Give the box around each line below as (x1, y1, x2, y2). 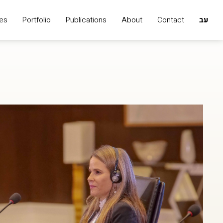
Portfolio (22, 14, 51, 25)
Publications (66, 14, 107, 25)
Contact (157, 14, 184, 25)
